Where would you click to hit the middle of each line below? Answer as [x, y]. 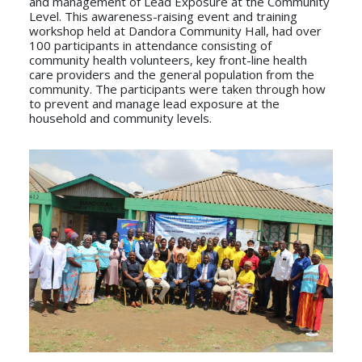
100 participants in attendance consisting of [150, 46]
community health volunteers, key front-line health [168, 60]
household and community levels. [122, 118]
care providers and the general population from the [171, 75]
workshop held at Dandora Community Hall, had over [175, 31]
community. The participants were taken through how [177, 89]
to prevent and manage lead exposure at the [154, 104]
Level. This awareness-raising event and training [163, 17]
